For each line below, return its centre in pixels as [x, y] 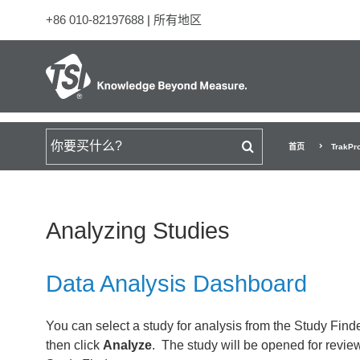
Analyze [127, 345]
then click [74, 345]
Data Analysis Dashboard [176, 284]
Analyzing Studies [138, 231]
